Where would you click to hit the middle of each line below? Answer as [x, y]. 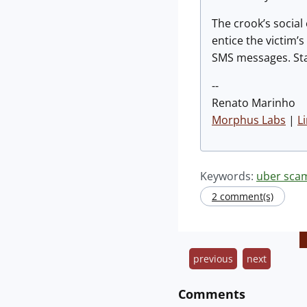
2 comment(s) [243, 196]
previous [213, 259]
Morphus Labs [249, 120]
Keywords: [228, 176]
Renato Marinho [254, 103]
